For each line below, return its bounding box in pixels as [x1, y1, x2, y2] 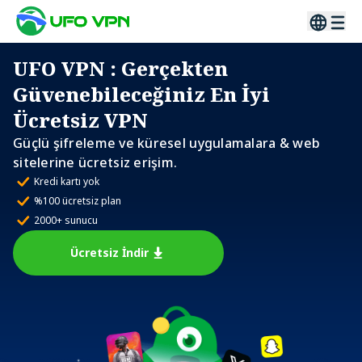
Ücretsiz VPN [13, 107, 148, 133]
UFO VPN [13, 55, 105, 82]
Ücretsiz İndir [70, 245, 149, 260]
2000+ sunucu [34, 213, 98, 227]
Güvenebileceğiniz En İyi [13, 81, 270, 107]
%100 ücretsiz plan [34, 194, 121, 208]
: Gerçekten [105, 55, 228, 82]
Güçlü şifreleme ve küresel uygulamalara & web [13, 134, 321, 152]
